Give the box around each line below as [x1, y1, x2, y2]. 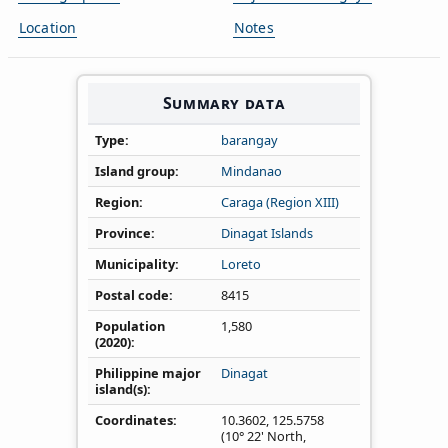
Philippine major [95, 363, 201, 382]
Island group [95, 161, 175, 180]
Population [95, 316, 165, 335]
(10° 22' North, [221, 426, 306, 445]
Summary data [162, 91, 286, 114]
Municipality [95, 254, 175, 273]
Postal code [95, 285, 169, 304]
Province [95, 223, 151, 242]
